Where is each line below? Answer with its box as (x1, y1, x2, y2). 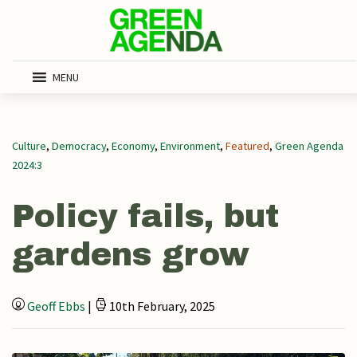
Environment (160, 139, 220, 153)
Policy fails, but (12, 199, 279, 233)
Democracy (52, 139, 106, 153)
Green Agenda (275, 139, 343, 153)
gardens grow (12, 237, 249, 272)
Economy (112, 139, 155, 153)
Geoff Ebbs (27, 298, 85, 314)
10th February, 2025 (107, 298, 215, 314)
